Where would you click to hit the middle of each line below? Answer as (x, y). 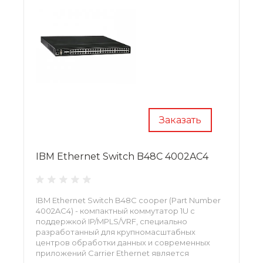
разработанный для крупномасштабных (116, 232)
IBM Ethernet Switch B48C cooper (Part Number (128, 200)
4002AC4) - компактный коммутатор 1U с (115, 210)
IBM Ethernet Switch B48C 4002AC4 (122, 156)
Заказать (180, 120)
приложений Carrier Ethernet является (112, 253)
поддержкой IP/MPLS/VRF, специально (112, 221)
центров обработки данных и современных (123, 242)
